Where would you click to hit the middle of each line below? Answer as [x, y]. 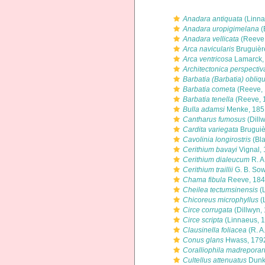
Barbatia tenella [208, 99]
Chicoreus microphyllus [221, 200]
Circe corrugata [208, 210]
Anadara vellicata [211, 39]
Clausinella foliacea [215, 230]
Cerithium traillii [208, 170]
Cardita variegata [211, 130]
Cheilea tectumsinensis [220, 190]
